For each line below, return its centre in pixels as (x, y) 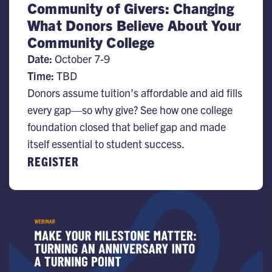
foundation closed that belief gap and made (127, 127)
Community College (91, 42)
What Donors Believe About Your (134, 25)
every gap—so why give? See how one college (130, 110)
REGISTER (53, 161)
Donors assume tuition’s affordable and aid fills (135, 93)
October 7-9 (81, 59)
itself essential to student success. (106, 144)
